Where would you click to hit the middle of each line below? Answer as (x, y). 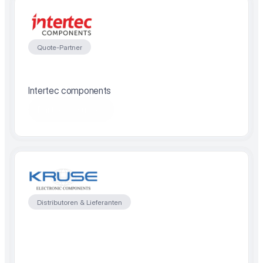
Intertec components (70, 90)
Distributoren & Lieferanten (80, 202)
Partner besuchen (71, 109)
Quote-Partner (60, 47)
